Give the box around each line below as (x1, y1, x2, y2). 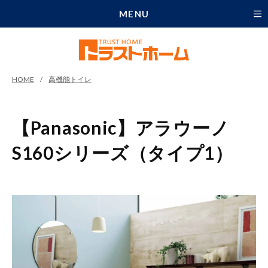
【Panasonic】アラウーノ (12, 117, 230, 138)
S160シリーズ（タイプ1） (12, 142, 233, 163)
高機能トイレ (48, 75, 92, 84)
